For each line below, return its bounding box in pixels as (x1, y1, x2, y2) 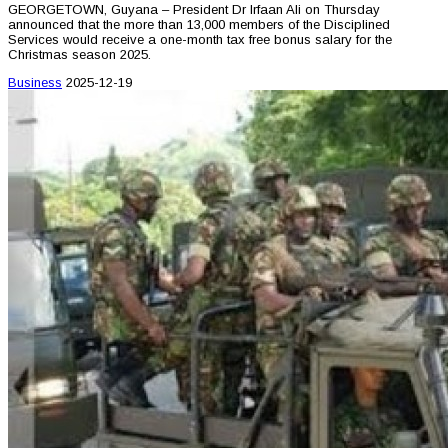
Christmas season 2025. (8, 46, 151, 62)
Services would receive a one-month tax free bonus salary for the (8, 31, 392, 47)
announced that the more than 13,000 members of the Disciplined (8, 16, 390, 32)
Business (8, 74, 62, 90)
